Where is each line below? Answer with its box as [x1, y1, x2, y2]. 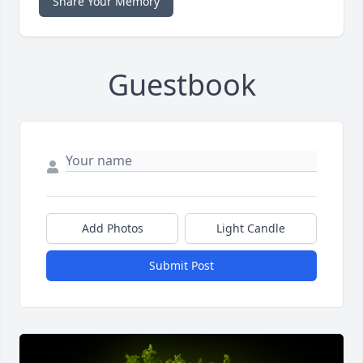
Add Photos [81, 220, 143, 237]
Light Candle [216, 220, 285, 237]
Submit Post [149, 258, 214, 274]
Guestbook [107, 65, 256, 105]
